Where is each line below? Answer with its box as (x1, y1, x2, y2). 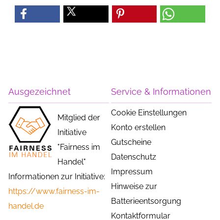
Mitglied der (57, 113, 101, 123)
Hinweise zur (111, 182, 158, 192)
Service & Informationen (111, 86, 212, 97)
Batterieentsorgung (111, 196, 182, 206)
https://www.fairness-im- (8, 187, 100, 196)
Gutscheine (111, 137, 152, 147)
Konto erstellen (111, 123, 166, 133)
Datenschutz (111, 152, 157, 162)
